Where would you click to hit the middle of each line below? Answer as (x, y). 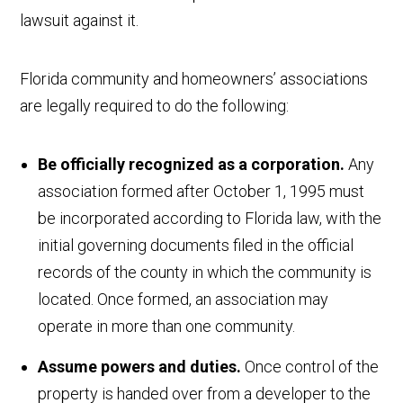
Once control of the (310, 367)
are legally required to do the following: (155, 106)
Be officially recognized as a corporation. (192, 165)
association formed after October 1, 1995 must (201, 192)
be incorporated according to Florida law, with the (210, 219)
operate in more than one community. (167, 327)
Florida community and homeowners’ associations (194, 79)
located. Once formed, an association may (184, 300)
